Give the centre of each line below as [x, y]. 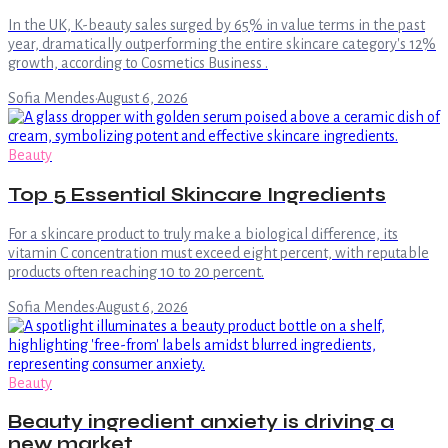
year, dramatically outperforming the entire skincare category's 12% [222, 44]
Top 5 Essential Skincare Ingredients [197, 195]
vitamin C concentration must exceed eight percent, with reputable [218, 252]
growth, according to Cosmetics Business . [138, 63]
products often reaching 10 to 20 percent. [136, 271]
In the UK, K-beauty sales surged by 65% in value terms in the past [216, 25]
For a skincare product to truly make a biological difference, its [203, 233]
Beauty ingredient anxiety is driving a [201, 422]
